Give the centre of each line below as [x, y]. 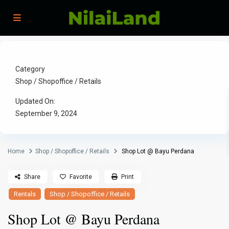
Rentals [25, 194]
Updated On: [36, 101]
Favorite [81, 177]
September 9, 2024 [47, 114]
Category [30, 69]
